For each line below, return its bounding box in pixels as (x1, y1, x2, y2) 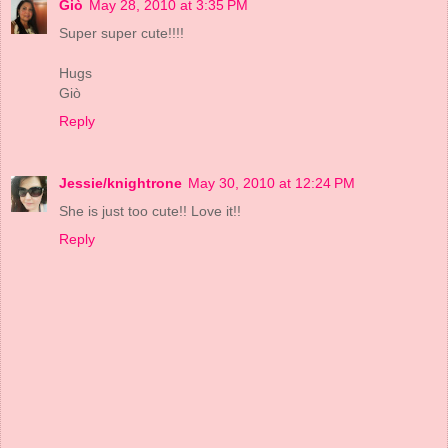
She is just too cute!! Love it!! (59, 203, 241, 220)
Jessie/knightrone (59, 175, 182, 192)
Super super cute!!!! (59, 25, 184, 42)
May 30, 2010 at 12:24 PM (188, 175, 355, 192)
